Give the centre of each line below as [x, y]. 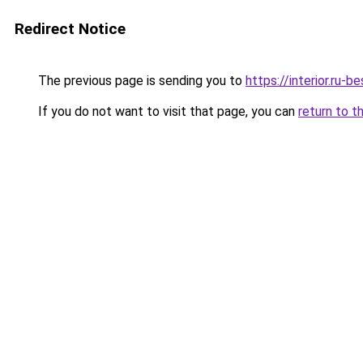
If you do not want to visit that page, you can [167, 111]
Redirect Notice [70, 29]
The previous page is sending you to [140, 81]
